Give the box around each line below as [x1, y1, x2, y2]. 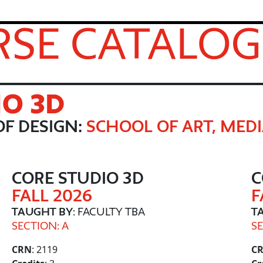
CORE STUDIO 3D [12, 169, 144, 187]
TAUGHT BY [12, 205, 73, 217]
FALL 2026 [12, 187, 92, 204]
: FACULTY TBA [73, 205, 145, 217]
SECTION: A [12, 220, 69, 231]
